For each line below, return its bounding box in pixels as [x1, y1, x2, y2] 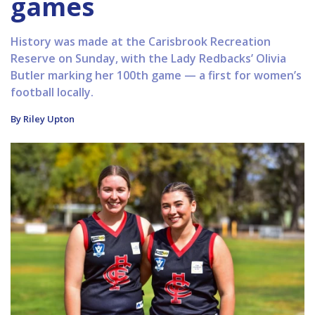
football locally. [11, 84, 94, 101]
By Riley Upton [11, 112, 75, 126]
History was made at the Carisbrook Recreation [11, 34, 271, 50]
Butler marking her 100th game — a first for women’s [11, 67, 302, 84]
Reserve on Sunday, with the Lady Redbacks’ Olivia [11, 51, 286, 67]
